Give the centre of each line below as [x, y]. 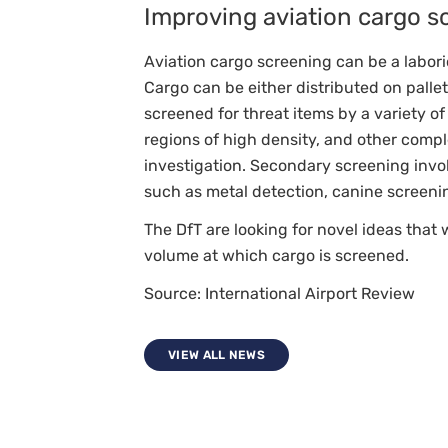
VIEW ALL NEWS [216, 355]
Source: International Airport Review [279, 294]
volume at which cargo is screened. [276, 256]
